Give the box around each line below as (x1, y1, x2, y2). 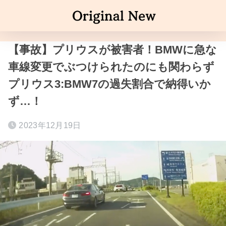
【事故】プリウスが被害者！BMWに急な (8, 43, 217, 56)
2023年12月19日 (19, 121, 81, 130)
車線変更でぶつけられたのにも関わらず (8, 61, 214, 73)
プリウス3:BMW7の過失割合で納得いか (8, 78, 211, 90)
